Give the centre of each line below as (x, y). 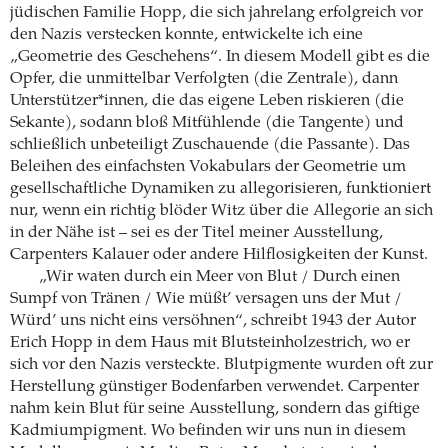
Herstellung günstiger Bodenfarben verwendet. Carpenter (214, 386)
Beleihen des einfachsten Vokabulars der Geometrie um (208, 166)
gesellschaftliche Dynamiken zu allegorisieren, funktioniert (220, 188)
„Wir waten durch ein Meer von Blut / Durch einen (219, 276)
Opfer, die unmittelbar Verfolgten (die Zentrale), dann (204, 78)
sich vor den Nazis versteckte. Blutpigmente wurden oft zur (221, 364)
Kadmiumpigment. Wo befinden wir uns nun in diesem (208, 430)
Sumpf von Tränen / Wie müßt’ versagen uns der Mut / (206, 298)
